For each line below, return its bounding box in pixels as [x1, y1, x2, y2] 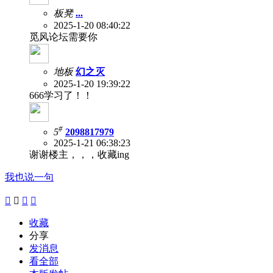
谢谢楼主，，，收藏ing [29, 149, 129, 160]
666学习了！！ [29, 90, 93, 101]
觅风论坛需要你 [29, 31, 97, 42]
